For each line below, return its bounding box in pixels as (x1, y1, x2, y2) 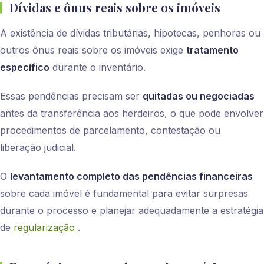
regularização (14, 222, 78, 234)
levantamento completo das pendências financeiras (10, 170, 253, 183)
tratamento (186, 44, 239, 57)
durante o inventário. (49, 61, 146, 74)
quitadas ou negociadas (143, 90, 255, 103)
